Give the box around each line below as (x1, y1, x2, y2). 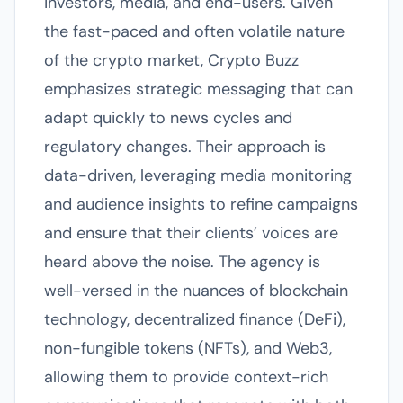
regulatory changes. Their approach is (44, 136, 326, 157)
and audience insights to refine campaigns (44, 193, 358, 215)
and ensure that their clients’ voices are (44, 222, 338, 244)
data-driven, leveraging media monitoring (44, 165, 352, 186)
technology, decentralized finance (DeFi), (44, 309, 345, 330)
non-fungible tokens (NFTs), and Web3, (44, 337, 332, 359)
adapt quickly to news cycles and (44, 107, 292, 129)
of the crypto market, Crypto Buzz (44, 49, 299, 71)
